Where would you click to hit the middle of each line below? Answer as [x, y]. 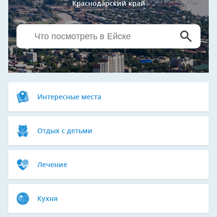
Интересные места [69, 97]
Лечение [52, 165]
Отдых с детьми [65, 131]
